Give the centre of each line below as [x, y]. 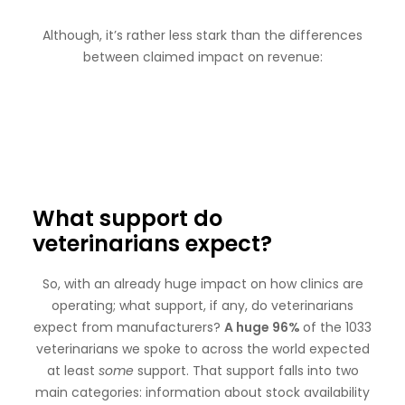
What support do [127, 218]
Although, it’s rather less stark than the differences [202, 35]
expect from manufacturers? [129, 327]
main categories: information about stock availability [202, 392]
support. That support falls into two [246, 371]
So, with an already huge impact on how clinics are [202, 284]
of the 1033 [337, 327]
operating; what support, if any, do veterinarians [202, 306]
